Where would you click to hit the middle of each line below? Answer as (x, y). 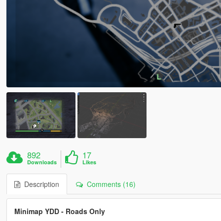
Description (39, 184)
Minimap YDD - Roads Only (59, 211)
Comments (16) (109, 184)
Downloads (42, 162)
